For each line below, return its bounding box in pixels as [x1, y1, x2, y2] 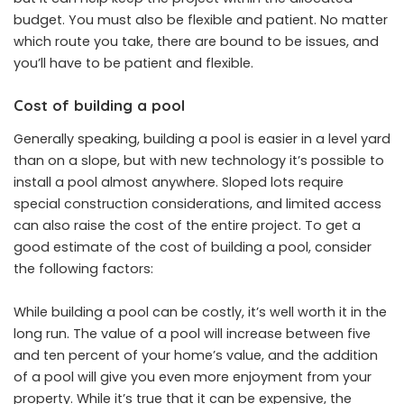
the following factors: [14, 260, 153, 279]
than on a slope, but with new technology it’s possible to [14, 151, 384, 170]
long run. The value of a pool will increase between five [14, 325, 371, 344]
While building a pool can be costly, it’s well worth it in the [14, 303, 387, 322]
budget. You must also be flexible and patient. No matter [14, 10, 388, 29]
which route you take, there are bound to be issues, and [14, 32, 379, 50]
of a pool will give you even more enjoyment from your [14, 368, 372, 387]
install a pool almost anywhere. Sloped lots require [14, 173, 344, 192]
